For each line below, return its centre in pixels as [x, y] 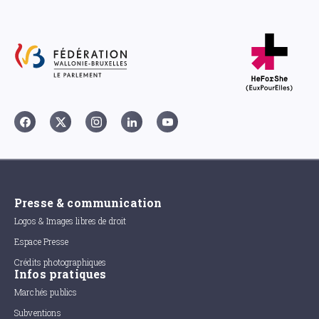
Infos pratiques [61, 274]
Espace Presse [41, 241]
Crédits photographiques [61, 262]
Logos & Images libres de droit [70, 221]
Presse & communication [88, 203]
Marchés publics [46, 292]
